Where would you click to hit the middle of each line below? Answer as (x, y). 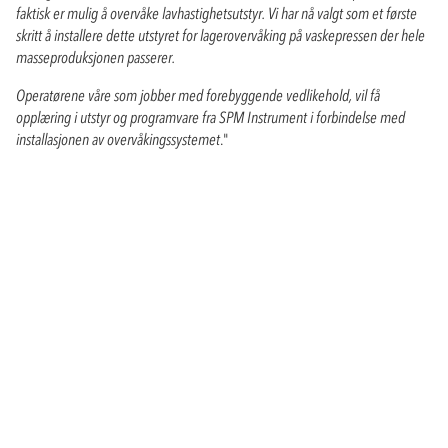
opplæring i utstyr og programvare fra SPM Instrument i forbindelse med (210, 116)
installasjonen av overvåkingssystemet (118, 138)
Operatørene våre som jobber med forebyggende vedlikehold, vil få (198, 94)
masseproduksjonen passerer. (95, 56)
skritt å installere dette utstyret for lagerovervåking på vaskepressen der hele (220, 34)
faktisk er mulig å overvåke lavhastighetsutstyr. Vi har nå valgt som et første (216, 12)
